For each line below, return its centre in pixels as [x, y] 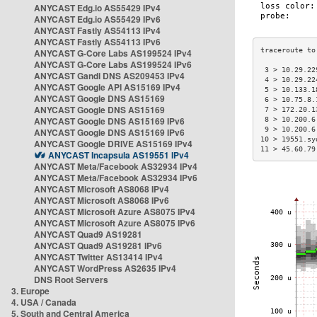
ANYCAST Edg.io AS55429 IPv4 [97, 8]
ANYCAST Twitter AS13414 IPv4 [98, 257]
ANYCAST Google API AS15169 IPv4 [107, 87]
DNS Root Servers [71, 279]
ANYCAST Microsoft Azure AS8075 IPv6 [115, 223]
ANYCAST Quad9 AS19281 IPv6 [98, 246]
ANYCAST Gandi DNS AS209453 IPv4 [109, 76]
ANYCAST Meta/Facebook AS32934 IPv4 [116, 166]
